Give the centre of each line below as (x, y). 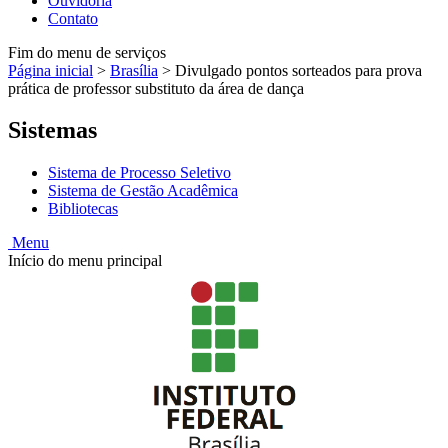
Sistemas (52, 130)
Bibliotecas (83, 209)
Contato (73, 18)
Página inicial (50, 70)
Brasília (134, 70)
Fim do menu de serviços (87, 52)
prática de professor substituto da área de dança (156, 88)
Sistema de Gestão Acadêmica (143, 191)
